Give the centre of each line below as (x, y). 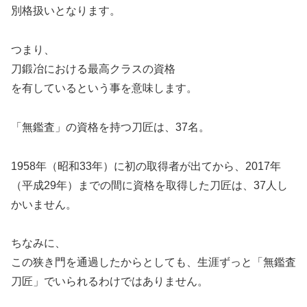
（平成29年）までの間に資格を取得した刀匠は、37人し (149, 185)
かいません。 (44, 204)
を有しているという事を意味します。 (104, 88)
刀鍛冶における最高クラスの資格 (93, 69)
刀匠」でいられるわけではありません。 (110, 282)
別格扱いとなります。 (66, 11)
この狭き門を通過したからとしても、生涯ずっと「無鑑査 (153, 262)
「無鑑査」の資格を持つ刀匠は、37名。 (110, 127)
